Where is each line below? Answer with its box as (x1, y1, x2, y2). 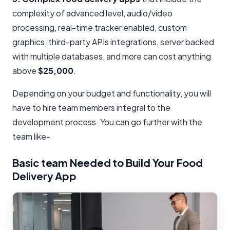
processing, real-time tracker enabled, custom (12, 22, 187, 33)
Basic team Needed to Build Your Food (12, 156, 203, 169)
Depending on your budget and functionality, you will (12, 88, 211, 99)
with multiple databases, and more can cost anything (12, 51, 211, 62)
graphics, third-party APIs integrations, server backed (12, 36, 214, 48)
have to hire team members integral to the (12, 102, 170, 113)
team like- (12, 131, 50, 142)
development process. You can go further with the (12, 117, 202, 128)
